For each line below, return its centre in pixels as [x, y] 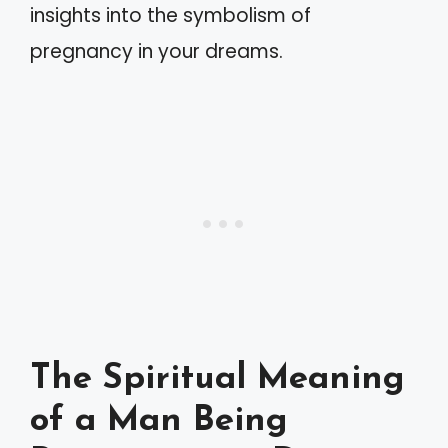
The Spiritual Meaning [217, 379]
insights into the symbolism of [170, 15]
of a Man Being [159, 421]
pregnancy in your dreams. [156, 51]
